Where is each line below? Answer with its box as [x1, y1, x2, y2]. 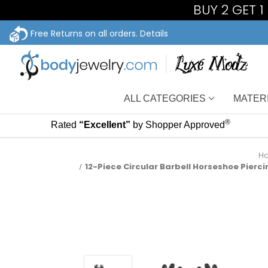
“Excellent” [78, 120, 130, 130]
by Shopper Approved [132, 120, 225, 130]
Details [140, 27, 168, 39]
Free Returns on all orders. [28, 27, 140, 39]
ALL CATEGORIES [124, 93, 206, 103]
